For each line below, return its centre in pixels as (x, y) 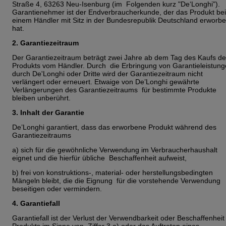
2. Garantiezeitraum (46, 43)
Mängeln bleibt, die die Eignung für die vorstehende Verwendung (116, 180)
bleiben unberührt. (42, 98)
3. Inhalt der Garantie (49, 112)
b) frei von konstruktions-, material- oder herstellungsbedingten (112, 172)
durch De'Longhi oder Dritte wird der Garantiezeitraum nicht (108, 73)
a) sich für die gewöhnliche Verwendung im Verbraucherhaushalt (115, 150)
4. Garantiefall (37, 203)
